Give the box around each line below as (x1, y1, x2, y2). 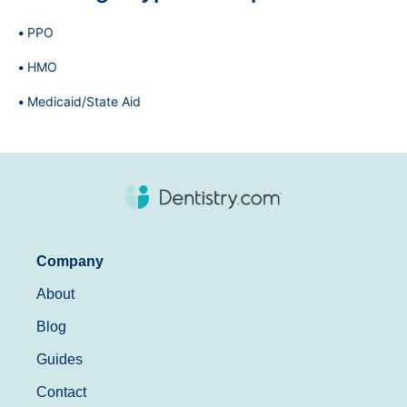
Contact (36, 383, 86, 400)
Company (36, 253, 104, 269)
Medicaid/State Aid (27, 94, 141, 109)
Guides (36, 351, 83, 367)
